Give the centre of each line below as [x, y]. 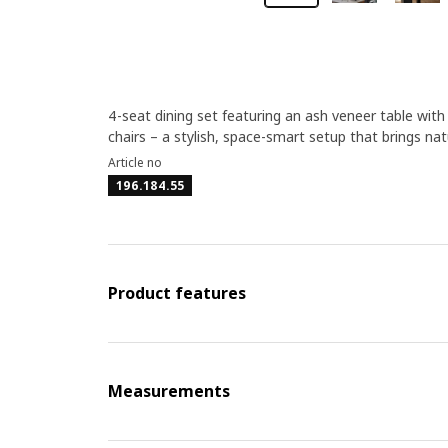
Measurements [168, 391]
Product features [176, 293]
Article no [134, 162]
